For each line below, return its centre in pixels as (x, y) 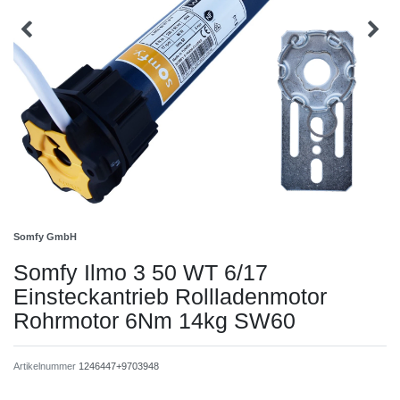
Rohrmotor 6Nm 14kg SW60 (154, 321)
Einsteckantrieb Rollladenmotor (170, 297)
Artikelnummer (46, 367)
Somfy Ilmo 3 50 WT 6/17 (141, 273)
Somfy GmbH (45, 237)
